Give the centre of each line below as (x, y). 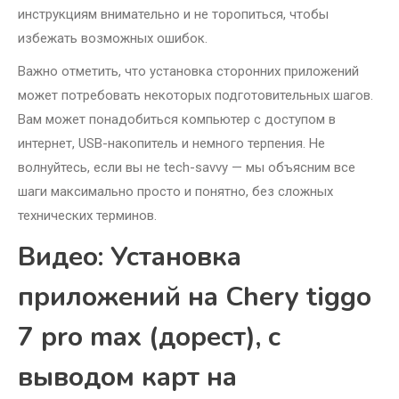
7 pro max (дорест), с (149, 338)
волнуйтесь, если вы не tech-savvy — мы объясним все (187, 168)
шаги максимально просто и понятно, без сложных (175, 192)
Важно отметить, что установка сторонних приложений (188, 72)
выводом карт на (127, 378)
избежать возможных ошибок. (113, 39)
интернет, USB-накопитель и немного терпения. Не (171, 144)
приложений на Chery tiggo (195, 297)
